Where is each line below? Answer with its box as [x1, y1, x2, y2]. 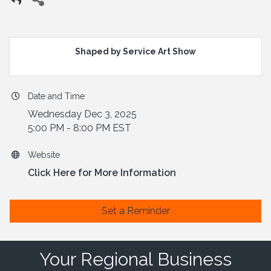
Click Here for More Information [28, 167, 176, 179]
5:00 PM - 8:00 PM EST [28, 122, 131, 134]
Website [28, 150, 60, 160]
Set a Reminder [101, 205, 170, 217]
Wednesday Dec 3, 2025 [28, 108, 137, 120]
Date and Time [28, 91, 85, 102]
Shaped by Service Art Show [75, 47, 196, 57]
